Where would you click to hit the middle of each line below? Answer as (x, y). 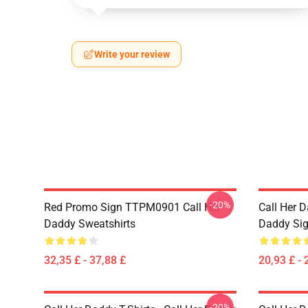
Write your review (132, 54)
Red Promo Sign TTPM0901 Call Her (132, 207)
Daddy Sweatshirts (90, 224)
